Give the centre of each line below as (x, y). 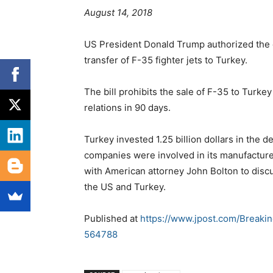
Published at (112, 219)
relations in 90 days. (127, 108)
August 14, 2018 (118, 13)
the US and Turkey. (125, 187)
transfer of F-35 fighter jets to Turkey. (166, 60)
